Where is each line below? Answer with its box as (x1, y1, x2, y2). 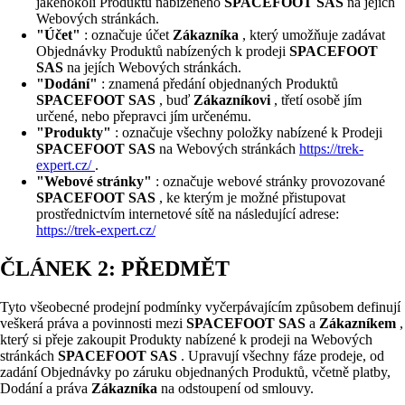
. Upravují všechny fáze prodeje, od (181, 348, 384, 364)
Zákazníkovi (193, 92, 274, 108)
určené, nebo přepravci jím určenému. (36, 108, 251, 125)
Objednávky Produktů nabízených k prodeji (36, 43, 289, 60)
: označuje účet (84, 27, 173, 43)
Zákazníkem (319, 316, 400, 332)
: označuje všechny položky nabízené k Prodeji (115, 125, 382, 141)
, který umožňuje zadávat (242, 27, 385, 43)
